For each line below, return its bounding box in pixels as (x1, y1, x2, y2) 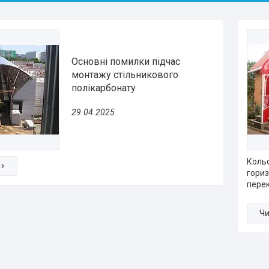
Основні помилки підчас (71, 55, 180, 67)
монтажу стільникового (71, 68, 178, 80)
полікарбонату (71, 82, 136, 94)
